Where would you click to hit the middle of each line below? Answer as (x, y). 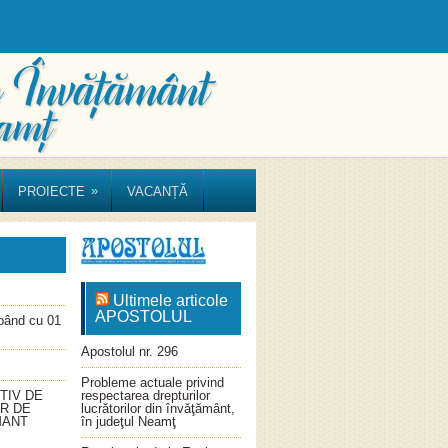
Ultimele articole (170, 300)
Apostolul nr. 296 (129, 351)
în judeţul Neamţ (128, 421)
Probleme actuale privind (152, 382)
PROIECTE (51, 191)
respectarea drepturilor (145, 395)
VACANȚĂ (157, 191)
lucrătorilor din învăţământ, (158, 408)
